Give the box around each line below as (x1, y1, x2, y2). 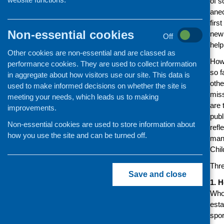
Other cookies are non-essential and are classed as (7, 48, 175, 57)
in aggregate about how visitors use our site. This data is (7, 70, 190, 79)
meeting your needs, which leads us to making (7, 92, 158, 101)
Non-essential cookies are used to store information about (7, 120, 195, 128)
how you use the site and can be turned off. (7, 131, 147, 139)
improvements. (7, 103, 56, 112)
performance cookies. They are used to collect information (7, 59, 196, 68)
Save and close (128, 170, 186, 178)
